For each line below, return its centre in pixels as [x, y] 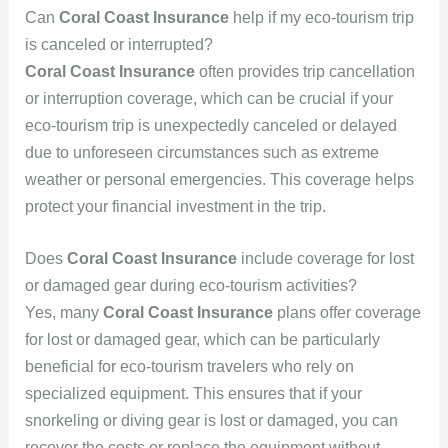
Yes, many [63, 313]
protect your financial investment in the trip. [175, 206]
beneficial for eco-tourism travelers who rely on [189, 367]
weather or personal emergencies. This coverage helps [219, 179]
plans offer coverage [346, 313]
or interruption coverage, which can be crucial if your [208, 98]
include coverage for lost [325, 259]
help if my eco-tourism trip [321, 17]
